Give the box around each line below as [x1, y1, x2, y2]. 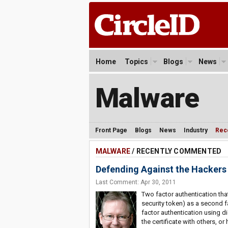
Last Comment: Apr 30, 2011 [95, 179, 176, 186]
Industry [183, 127, 208, 134]
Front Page [95, 127, 127, 134]
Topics [124, 58, 148, 66]
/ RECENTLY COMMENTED [130, 147, 222, 155]
